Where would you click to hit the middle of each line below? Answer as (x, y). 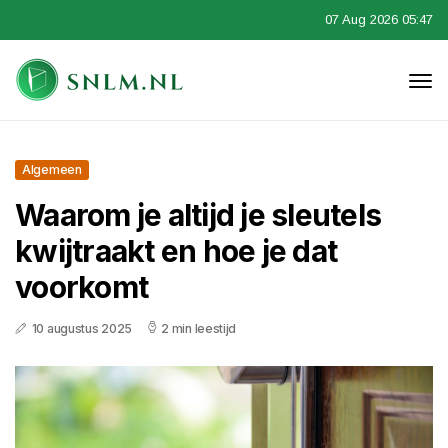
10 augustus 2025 (81, 328)
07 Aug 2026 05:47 (379, 19)
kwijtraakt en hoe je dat (176, 251)
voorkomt (81, 287)
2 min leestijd (199, 328)
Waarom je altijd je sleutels (198, 215)
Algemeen (52, 169)
